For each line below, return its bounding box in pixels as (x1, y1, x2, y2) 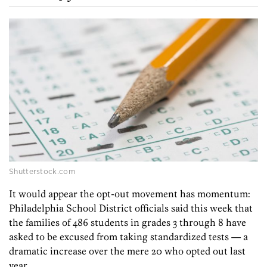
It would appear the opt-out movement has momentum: (9, 188, 250, 200)
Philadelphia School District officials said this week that (9, 202, 253, 215)
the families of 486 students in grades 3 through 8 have (9, 216, 246, 229)
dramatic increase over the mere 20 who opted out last (9, 245, 246, 257)
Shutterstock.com (9, 166, 75, 177)
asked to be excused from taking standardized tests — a (9, 231, 248, 243)
